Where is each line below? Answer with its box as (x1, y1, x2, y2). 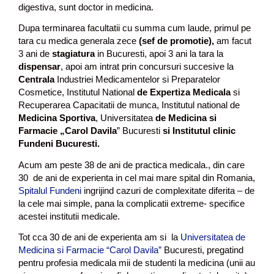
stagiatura (52, 48, 95, 59)
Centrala (18, 74, 54, 85)
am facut (214, 35, 251, 46)
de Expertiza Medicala (137, 87, 231, 98)
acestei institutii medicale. (18, 210, 120, 221)
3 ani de (18, 48, 52, 59)
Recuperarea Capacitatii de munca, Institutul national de (18, 100, 240, 111)
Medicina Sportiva (18, 113, 95, 124)
